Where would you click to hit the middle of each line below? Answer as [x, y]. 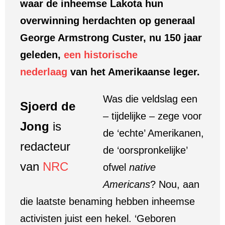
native [142, 167]
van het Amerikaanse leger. [134, 72]
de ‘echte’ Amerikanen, [153, 133]
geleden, [42, 55]
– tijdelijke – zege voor [152, 116]
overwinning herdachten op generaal [108, 21]
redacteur [45, 146]
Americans [127, 184]
